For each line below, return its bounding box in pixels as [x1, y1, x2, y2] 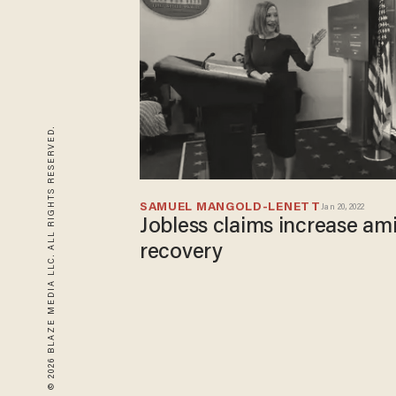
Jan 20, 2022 [320, 203, 365, 213]
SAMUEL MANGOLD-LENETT [140, 202, 321, 215]
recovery [140, 242, 223, 264]
